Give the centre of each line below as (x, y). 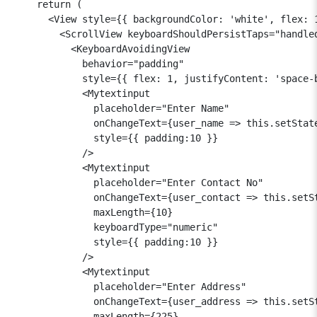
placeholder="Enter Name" (122, 108)
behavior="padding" (99, 63)
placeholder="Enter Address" (130, 286)
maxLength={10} (93, 212)
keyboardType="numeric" (116, 227)
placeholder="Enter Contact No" (139, 182)
